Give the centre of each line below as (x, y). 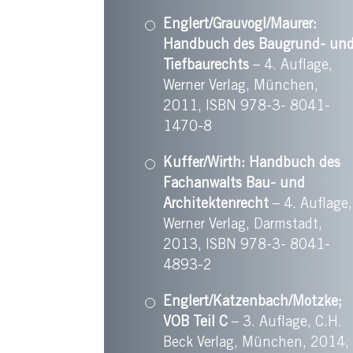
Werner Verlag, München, (241, 87)
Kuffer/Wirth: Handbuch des (252, 164)
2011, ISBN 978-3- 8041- (247, 108)
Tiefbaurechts (206, 67)
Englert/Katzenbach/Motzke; (253, 303)
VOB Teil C (195, 323)
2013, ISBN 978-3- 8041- (247, 246)
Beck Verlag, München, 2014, (256, 344)
